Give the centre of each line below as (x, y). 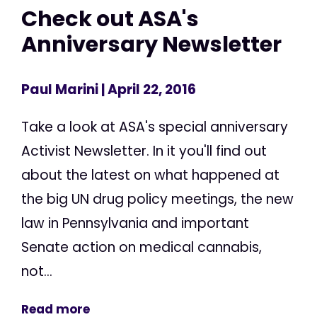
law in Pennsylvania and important (135, 223)
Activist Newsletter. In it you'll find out (144, 151)
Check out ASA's (110, 19)
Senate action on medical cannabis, (142, 247)
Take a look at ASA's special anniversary (155, 127)
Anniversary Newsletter (151, 45)
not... (37, 271)
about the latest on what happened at (150, 175)
